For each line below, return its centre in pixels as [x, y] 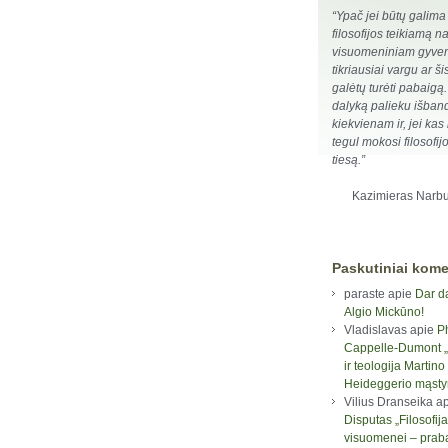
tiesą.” [348, 160]
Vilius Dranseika [388, 402]
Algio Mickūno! [384, 312]
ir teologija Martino [394, 366]
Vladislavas [375, 330]
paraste [364, 294]
